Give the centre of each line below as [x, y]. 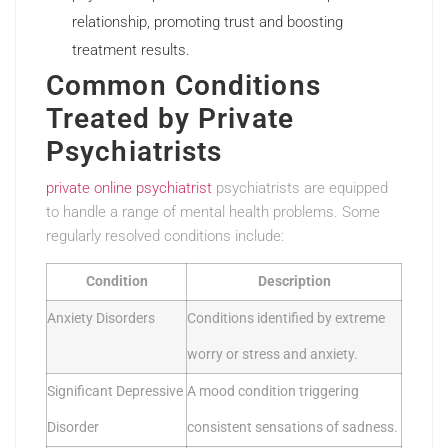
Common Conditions [183, 86]
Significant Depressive [115, 392]
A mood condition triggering [273, 392]
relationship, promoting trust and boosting [207, 22]
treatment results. [131, 50]
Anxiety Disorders [101, 319]
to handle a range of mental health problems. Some [213, 212]
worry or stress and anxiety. [272, 355]
